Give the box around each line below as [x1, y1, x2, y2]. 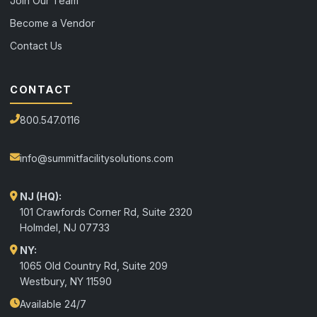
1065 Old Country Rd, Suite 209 [20, 259, 168, 272]
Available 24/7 [20, 297, 86, 310]
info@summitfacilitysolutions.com [20, 151, 173, 164]
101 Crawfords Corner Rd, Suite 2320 [20, 205, 192, 218]
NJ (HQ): [20, 190, 62, 202]
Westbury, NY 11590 [20, 275, 112, 287]
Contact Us [10, 39, 62, 52]
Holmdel [20, 221, 58, 234]
